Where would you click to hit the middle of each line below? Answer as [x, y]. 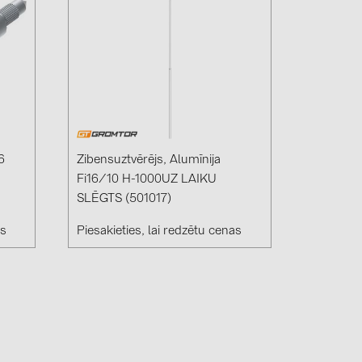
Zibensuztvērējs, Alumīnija [149, 161]
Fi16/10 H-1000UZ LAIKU [147, 180]
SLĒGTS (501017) [124, 200]
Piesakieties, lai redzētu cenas [160, 232]
